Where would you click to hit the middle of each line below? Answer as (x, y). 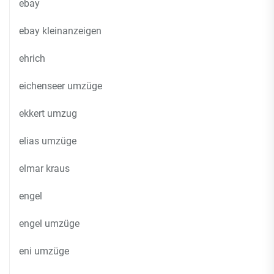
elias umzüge (48, 141)
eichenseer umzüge (61, 86)
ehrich (32, 58)
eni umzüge (44, 251)
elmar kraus (44, 168)
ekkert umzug (48, 113)
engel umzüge (49, 224)
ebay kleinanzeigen (60, 31)
